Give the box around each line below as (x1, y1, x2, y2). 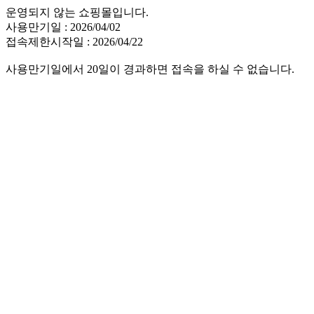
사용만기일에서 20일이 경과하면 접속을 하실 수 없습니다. (6, 63, 294, 75)
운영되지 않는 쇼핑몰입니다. (6, 6, 149, 18)
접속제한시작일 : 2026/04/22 (6, 36, 143, 48)
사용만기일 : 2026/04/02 (6, 21, 121, 33)
